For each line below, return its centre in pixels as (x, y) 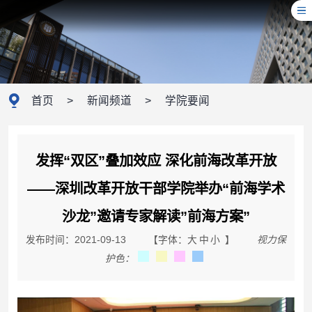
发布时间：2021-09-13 (78, 240)
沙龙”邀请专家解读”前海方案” (156, 216)
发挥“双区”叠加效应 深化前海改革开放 (156, 161)
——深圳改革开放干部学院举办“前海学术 (156, 188)
